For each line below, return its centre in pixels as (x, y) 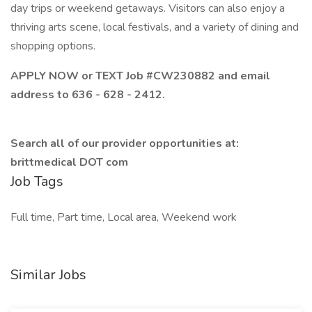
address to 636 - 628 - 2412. (88, 95)
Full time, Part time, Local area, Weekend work (124, 217)
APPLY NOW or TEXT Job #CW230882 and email (140, 76)
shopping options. (53, 46)
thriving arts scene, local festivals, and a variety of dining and (155, 27)
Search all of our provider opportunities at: (125, 143)
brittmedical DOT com (69, 162)
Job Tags (37, 181)
